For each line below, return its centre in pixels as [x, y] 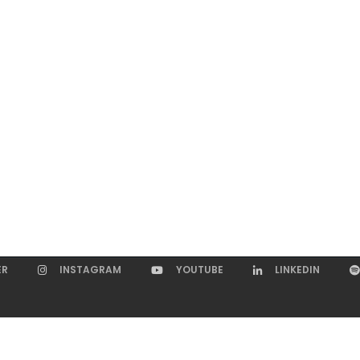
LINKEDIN [297, 269]
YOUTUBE [199, 269]
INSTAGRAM [90, 269]
